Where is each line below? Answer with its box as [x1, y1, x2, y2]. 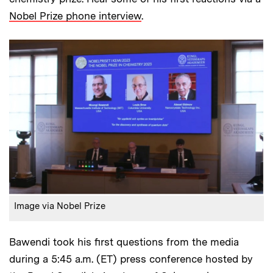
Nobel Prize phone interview [9, 9, 141, 22]
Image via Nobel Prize [14, 200, 105, 211]
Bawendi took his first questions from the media [9, 235, 239, 248]
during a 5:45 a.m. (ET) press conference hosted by [9, 252, 253, 265]
